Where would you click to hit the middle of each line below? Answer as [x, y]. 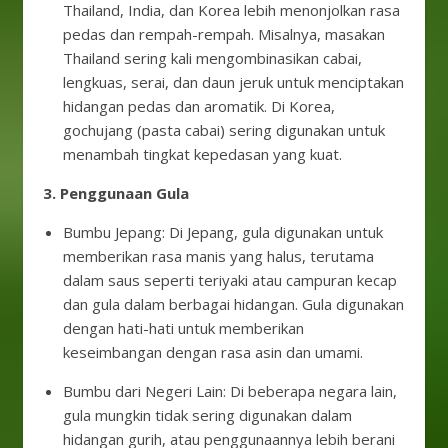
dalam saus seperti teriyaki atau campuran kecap [230, 280]
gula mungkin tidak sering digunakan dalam [207, 415]
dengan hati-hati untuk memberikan [183, 328]
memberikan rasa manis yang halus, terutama [218, 256]
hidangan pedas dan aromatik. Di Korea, [199, 106]
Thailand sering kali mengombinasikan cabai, [212, 58]
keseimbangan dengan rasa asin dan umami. [213, 352]
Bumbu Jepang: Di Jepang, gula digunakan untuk [223, 232]
